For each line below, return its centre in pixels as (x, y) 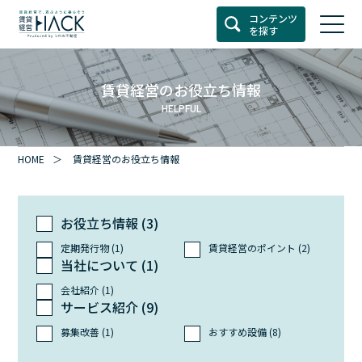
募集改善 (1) (87, 332)
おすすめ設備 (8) (245, 332)
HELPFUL (181, 107)
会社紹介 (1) (87, 290)
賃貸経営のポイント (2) (259, 248)
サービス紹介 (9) (109, 307)
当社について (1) (109, 265)
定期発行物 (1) (92, 248)
